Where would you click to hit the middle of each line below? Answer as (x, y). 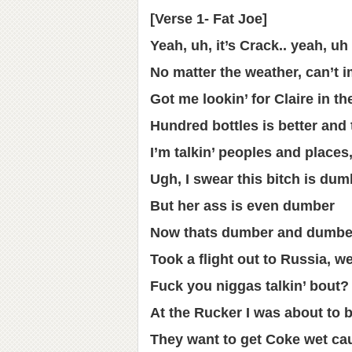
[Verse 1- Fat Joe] (209, 19)
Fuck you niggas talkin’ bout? (249, 286)
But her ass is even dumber (242, 206)
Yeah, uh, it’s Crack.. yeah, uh (249, 46)
